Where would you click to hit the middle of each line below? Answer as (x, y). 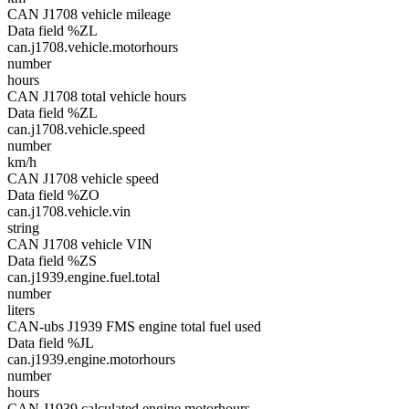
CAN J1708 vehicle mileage (89, 14)
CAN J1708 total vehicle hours (97, 96)
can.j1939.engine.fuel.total (84, 277)
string (23, 228)
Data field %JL (51, 343)
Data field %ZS (52, 261)
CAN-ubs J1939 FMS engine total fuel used (134, 326)
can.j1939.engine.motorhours (91, 359)
